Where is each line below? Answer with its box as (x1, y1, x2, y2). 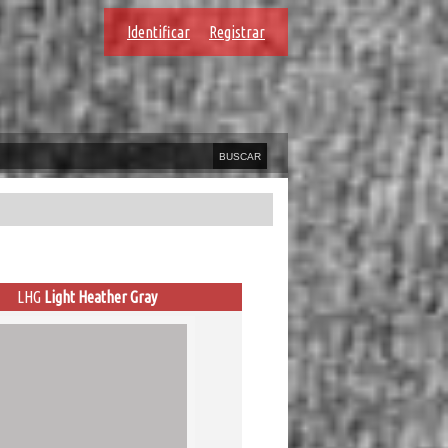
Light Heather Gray (44, 288, 157, 306)
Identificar (127, 23, 190, 41)
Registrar (209, 23, 265, 41)
